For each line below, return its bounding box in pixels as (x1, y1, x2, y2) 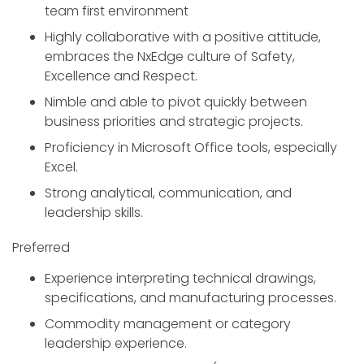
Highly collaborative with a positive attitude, (45, 28, 321, 47)
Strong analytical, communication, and (45, 184, 292, 203)
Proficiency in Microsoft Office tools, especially (45, 138, 337, 158)
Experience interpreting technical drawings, (45, 269, 316, 288)
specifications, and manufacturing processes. (45, 288, 336, 308)
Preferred (12, 238, 70, 258)
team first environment (45, 2, 188, 21)
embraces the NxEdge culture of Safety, (45, 47, 295, 67)
